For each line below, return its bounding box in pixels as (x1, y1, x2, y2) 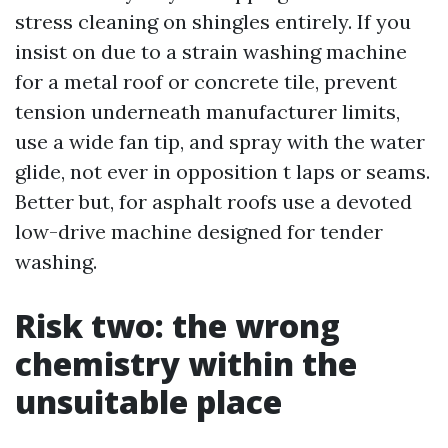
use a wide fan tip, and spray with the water (15, 129, 425, 154)
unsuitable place (15, 380, 282, 423)
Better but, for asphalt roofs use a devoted (15, 189, 412, 214)
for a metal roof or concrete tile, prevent (15, 69, 397, 94)
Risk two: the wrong (15, 304, 340, 347)
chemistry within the (15, 342, 357, 385)
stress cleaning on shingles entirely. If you (15, 9, 411, 34)
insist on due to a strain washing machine (15, 39, 407, 64)
